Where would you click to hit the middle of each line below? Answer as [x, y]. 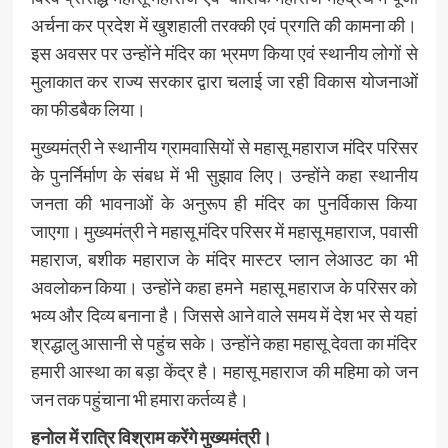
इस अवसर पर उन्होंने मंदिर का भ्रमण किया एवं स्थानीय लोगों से [224, 52]
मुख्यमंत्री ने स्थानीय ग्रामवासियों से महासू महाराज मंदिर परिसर [224, 146]
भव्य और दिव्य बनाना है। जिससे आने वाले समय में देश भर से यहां [224, 314]
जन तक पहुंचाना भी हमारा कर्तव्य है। [139, 398]
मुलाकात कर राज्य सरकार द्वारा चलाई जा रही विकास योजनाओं [224, 80]
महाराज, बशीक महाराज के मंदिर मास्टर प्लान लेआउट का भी [224, 258]
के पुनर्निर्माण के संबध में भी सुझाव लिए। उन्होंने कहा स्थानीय [224, 174]
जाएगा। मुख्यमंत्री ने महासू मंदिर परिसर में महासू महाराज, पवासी [224, 230]
